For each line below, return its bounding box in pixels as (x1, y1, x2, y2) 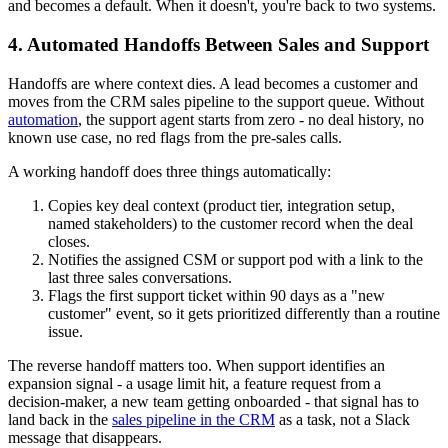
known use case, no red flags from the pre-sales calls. (8, 128, 342, 146)
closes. (48, 232, 90, 250)
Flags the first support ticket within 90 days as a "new (48, 286, 385, 304)
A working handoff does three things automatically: (8, 162, 331, 180)
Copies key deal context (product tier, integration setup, (48, 196, 395, 214)
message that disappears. (8, 428, 162, 446)
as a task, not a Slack (275, 410, 410, 428)
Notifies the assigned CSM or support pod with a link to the (48, 250, 423, 268)
